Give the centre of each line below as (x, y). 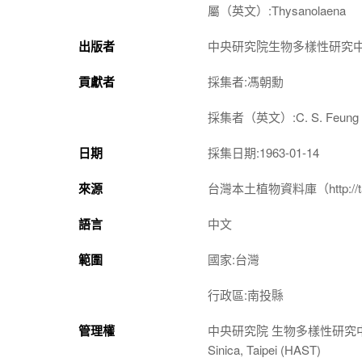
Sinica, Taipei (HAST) (264, 349)
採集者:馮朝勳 (246, 81)
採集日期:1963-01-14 (263, 152)
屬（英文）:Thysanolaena (277, 10)
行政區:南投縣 (246, 295)
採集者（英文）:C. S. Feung (283, 117)
